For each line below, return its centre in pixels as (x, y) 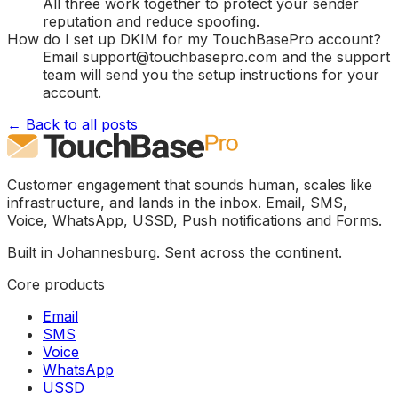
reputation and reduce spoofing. (151, 21)
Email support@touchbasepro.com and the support (216, 56)
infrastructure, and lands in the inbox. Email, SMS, (177, 202)
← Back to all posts (72, 124)
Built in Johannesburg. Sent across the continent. (175, 252)
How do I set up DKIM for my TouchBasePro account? (194, 39)
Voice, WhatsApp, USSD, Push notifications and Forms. (195, 220)
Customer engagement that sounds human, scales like (190, 184)
